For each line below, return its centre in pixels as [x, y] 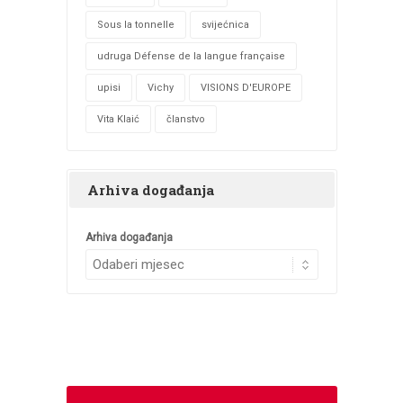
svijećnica [225, 24]
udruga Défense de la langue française [191, 56]
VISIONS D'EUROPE [245, 87]
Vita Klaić [118, 119]
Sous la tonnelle [135, 24]
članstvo [185, 119]
